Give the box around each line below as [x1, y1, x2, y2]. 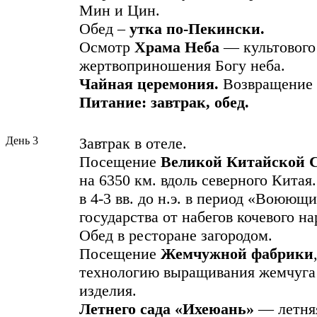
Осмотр [79, 38, 134, 57]
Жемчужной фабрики [161, 245, 313, 263]
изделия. [79, 282, 137, 300]
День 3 [6, 134, 38, 147]
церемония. [137, 75, 219, 93]
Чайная [79, 75, 133, 93]
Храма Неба [134, 38, 224, 57]
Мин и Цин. [79, 1, 160, 20]
